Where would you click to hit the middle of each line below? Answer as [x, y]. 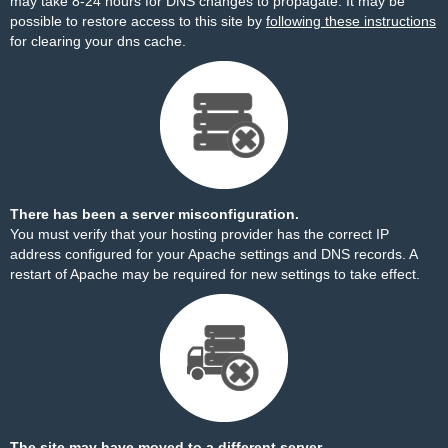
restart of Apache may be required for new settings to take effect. [215, 274]
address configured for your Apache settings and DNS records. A [213, 254]
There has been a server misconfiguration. [154, 214]
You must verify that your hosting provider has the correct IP [199, 234]
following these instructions [351, 21]
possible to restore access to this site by [138, 21]
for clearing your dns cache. [98, 41]
